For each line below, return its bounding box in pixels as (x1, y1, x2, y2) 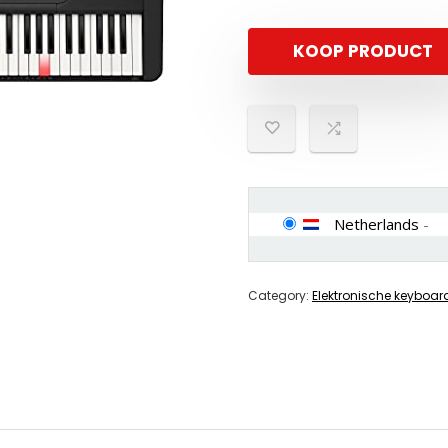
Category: (248, 287, 312, 304)
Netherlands (334, 214, 419, 234)
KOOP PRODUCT (293, 39, 433, 63)
